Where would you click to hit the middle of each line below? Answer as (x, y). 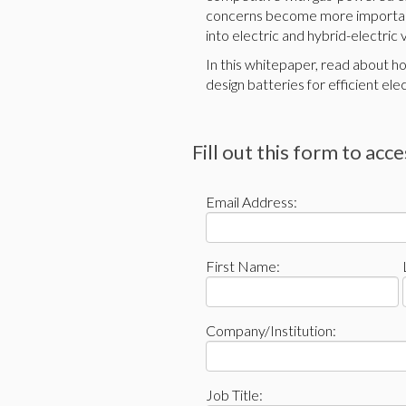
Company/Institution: (271, 330)
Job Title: (234, 395)
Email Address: (251, 202)
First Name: (243, 266)
